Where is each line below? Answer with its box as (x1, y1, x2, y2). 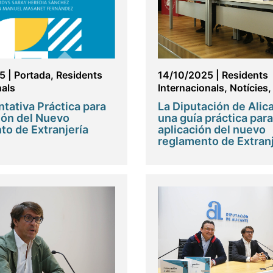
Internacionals (158, 81, 224, 94)
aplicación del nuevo (158, 122, 266, 136)
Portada (13, 68, 51, 81)
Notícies (230, 81, 268, 94)
